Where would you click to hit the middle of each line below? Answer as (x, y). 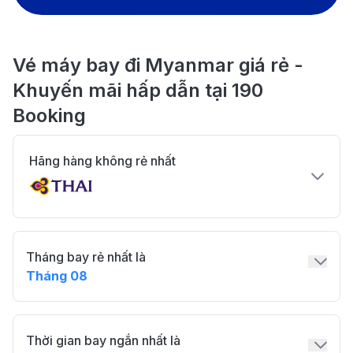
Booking (49, 115)
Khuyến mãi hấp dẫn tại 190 (138, 90)
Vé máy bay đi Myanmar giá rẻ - (158, 65)
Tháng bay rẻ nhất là (86, 257)
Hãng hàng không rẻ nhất (102, 161)
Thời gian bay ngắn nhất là (103, 340)
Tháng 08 (57, 276)
